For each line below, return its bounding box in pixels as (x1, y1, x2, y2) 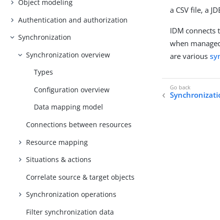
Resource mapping (26, 137, 88, 147)
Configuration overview (34, 84, 110, 94)
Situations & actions (26, 155, 92, 165)
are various (170, 51, 210, 61)
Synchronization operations (26, 190, 117, 199)
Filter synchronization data (26, 207, 114, 217)
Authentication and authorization (18, 15, 128, 25)
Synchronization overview (26, 50, 110, 59)
